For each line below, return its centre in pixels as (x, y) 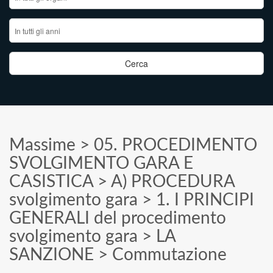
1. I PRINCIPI (205, 200)
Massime (42, 145)
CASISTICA (51, 182)
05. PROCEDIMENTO (175, 145)
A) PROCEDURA (173, 182)
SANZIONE (51, 255)
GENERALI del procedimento (118, 218)
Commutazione (169, 255)
